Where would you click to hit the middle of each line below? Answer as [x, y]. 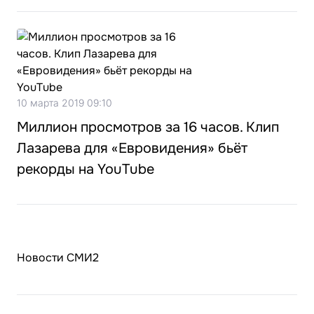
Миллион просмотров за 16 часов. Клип [148, 127]
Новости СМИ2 [58, 258]
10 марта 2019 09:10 [64, 103]
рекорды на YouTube [86, 169]
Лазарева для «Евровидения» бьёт [132, 148]
